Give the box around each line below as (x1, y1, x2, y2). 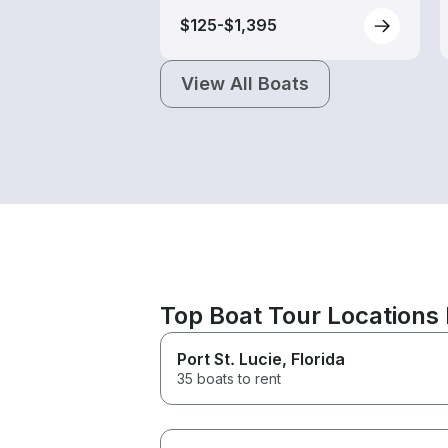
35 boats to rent (177, 369, 281, 387)
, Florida (282, 348, 345, 369)
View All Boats (181, 72, 309, 94)
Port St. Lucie (177, 348, 282, 369)
